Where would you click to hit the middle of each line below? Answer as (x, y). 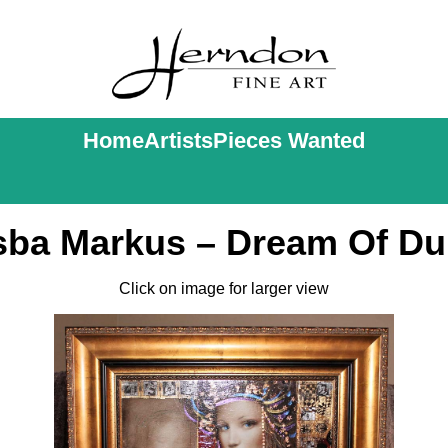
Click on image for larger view (224, 288)
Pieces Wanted (289, 140)
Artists (178, 140)
